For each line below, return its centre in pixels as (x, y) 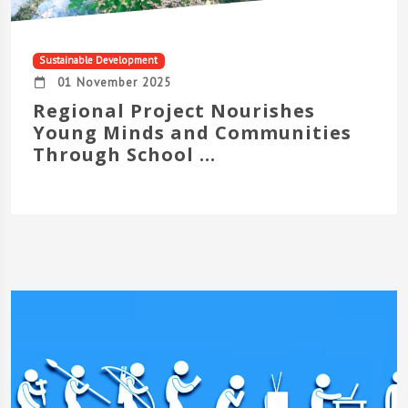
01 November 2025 (109, 82)
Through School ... (124, 155)
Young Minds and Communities (192, 133)
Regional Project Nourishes (174, 111)
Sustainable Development (99, 61)
